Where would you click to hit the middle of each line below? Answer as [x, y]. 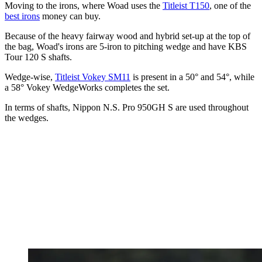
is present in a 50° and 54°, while [192, 77]
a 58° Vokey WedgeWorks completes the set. [87, 88]
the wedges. [27, 118]
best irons [22, 16]
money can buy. [70, 16]
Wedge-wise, [30, 77]
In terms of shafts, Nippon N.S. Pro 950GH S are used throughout [127, 108]
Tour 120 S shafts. [38, 57]
